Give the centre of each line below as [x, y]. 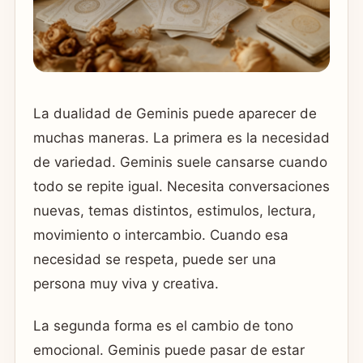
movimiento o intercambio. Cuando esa [161, 235]
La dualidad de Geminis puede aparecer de [175, 114]
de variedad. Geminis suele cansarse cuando [180, 162]
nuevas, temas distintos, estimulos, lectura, [175, 211]
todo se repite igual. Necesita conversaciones [181, 187]
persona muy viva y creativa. [126, 284]
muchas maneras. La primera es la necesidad [181, 138]
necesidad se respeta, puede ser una [155, 260]
